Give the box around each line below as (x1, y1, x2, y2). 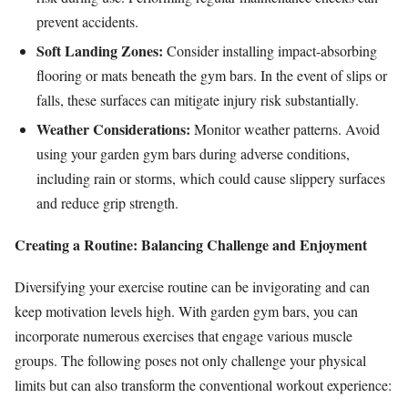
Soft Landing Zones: (36, 39, 163, 61)
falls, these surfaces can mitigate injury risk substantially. (36, 89, 359, 109)
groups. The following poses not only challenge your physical (15, 351, 366, 371)
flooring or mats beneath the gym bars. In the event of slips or (36, 65, 387, 85)
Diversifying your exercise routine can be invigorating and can (15, 277, 370, 297)
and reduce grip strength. (36, 192, 178, 212)
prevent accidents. (36, 12, 138, 32)
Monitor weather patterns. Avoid (190, 118, 380, 138)
